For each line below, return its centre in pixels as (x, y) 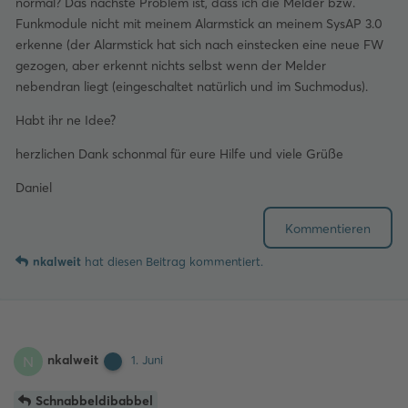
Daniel (34, 188)
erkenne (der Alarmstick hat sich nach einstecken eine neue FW (199, 45)
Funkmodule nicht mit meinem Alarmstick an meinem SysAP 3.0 (199, 24)
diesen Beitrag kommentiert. (184, 261)
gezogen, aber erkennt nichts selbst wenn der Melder (171, 66)
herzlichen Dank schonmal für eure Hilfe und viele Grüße (179, 154)
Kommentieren (328, 228)
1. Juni (147, 360)
